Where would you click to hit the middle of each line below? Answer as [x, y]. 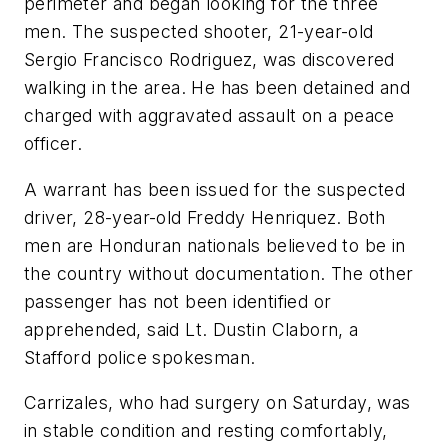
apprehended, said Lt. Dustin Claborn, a [191, 329]
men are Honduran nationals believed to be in [215, 245]
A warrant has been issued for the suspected [215, 189]
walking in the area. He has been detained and [217, 87]
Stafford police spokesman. [140, 357]
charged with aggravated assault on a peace [209, 115]
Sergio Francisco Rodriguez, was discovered [209, 59]
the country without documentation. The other [219, 273]
